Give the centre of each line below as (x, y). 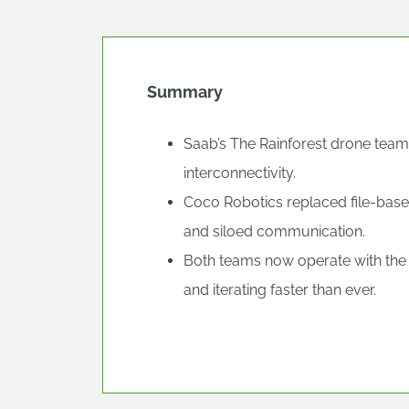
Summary (185, 92)
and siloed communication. (274, 231)
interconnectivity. (240, 173)
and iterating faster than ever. (280, 290)
